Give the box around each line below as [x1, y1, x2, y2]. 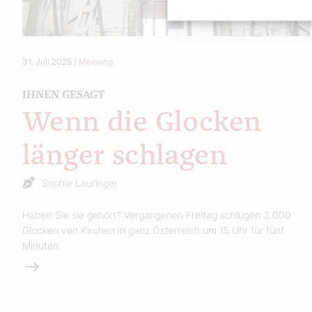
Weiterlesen [22, 258, 83, 273]
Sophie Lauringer [42, 176, 118, 189]
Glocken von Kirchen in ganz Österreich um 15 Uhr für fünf [22, 224, 284, 236]
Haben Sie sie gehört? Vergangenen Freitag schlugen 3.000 [22, 208, 291, 221]
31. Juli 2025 [22, 56, 72, 67]
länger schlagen [22, 142, 227, 171]
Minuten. [22, 239, 61, 251]
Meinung [79, 56, 113, 67]
